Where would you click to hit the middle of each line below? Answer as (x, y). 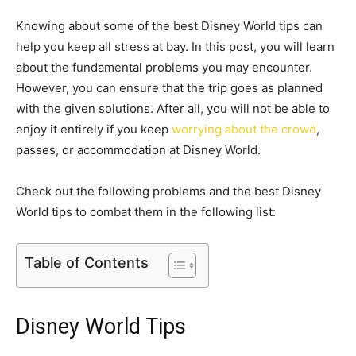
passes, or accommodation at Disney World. (138, 150)
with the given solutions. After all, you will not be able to (173, 108)
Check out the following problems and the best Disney (168, 191)
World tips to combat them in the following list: (146, 212)
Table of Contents (87, 262)
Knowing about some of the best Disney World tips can (169, 26)
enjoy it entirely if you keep (94, 129)
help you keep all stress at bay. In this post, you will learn (175, 46)
